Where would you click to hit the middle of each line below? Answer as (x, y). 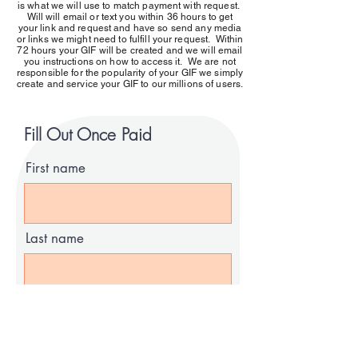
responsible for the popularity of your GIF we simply (130, 73)
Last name (55, 238)
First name (56, 168)
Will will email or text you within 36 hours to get (130, 17)
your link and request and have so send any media (130, 28)
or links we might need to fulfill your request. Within (130, 39)
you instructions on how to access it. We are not (130, 62)
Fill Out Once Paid (88, 135)
